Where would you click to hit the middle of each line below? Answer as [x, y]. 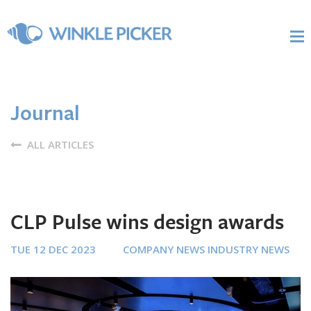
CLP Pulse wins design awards [147, 223]
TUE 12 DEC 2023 [53, 249]
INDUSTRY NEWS [249, 249]
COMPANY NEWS [164, 249]
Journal [45, 114]
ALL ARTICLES [59, 144]
